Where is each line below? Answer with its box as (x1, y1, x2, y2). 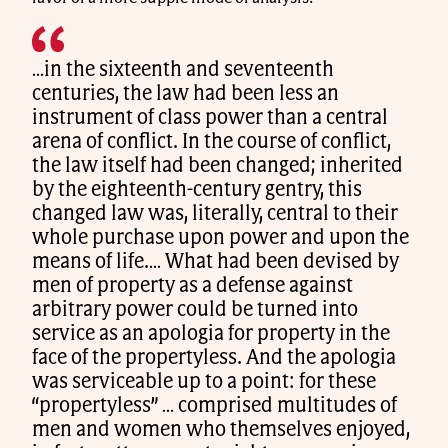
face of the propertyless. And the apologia (32, 347, 396, 368)
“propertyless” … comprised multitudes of (32, 395, 397, 416)
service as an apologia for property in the (32, 323, 390, 344)
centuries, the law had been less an (32, 83, 339, 104)
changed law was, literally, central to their (32, 203, 398, 224)
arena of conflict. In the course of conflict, (32, 131, 391, 152)
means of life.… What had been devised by (32, 251, 399, 272)
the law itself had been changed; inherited (32, 155, 403, 176)
